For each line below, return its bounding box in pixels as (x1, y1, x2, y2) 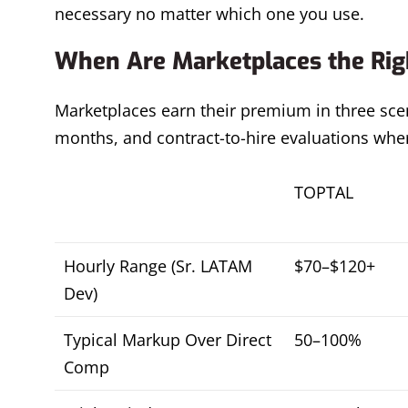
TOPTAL (294, 181, 353, 203)
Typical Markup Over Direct (64, 329, 271, 351)
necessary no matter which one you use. (55, 3, 364, 25)
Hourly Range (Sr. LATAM (64, 255, 252, 277)
